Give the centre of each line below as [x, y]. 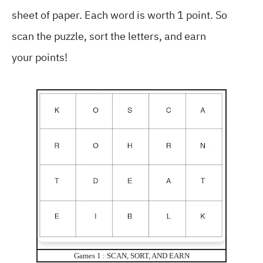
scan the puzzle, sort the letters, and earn [109, 36]
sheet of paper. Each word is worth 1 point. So [119, 15]
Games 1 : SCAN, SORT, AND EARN [131, 256]
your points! [40, 57]
